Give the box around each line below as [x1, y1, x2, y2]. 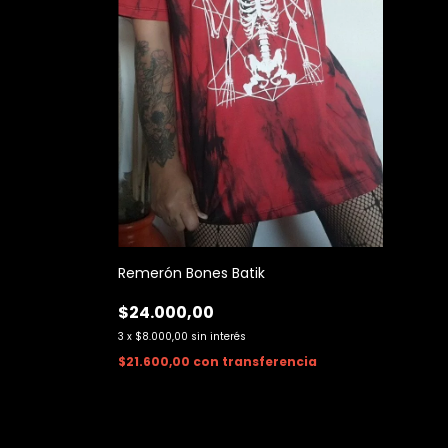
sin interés [191, 329, 246, 345]
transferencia [222, 353, 317, 371]
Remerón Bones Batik [118, 263, 265, 284]
